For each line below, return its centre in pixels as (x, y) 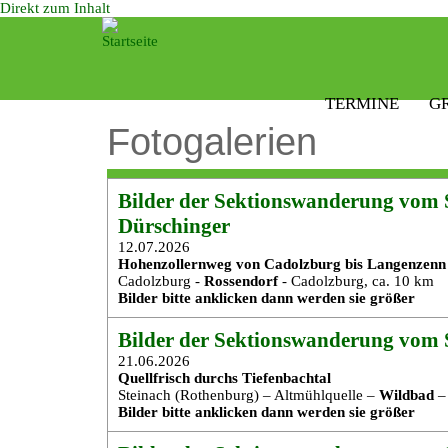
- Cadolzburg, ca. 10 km (356, 281)
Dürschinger (174, 226)
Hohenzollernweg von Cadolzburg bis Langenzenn (282, 264)
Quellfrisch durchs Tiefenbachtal (224, 378)
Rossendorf (241, 281)
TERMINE (362, 103)
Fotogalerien (212, 142)
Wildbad (406, 395)
